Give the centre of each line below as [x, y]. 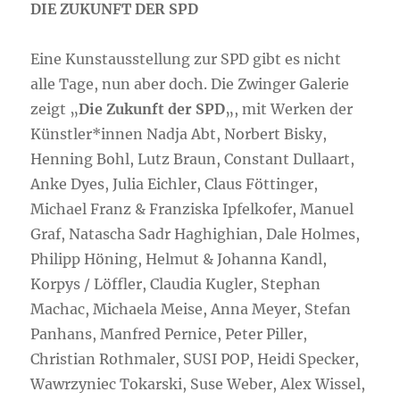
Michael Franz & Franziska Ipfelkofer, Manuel [192, 209]
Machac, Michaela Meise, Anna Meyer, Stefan [191, 309]
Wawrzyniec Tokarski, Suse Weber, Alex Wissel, [198, 384]
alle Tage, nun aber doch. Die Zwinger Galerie [190, 84]
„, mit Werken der [289, 109]
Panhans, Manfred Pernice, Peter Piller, [169, 334]
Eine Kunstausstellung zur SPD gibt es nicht [186, 59]
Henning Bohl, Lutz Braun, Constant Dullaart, [193, 159]
